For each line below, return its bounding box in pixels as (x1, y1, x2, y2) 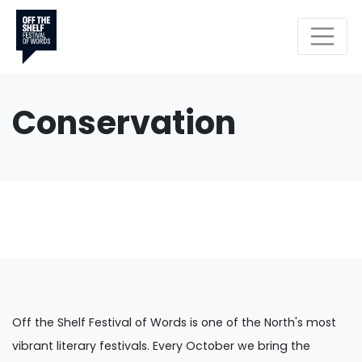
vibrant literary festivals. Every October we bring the (12, 338, 310, 354)
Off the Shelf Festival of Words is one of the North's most (12, 314, 336, 330)
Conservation (12, 100, 236, 145)
